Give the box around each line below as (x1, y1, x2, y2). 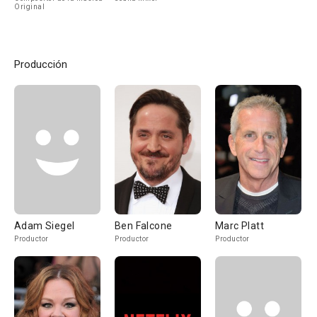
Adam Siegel (14, 220, 75, 231)
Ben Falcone (115, 220, 173, 231)
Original (14, 3, 45, 11)
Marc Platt (215, 220, 264, 231)
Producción (14, 58, 67, 71)
